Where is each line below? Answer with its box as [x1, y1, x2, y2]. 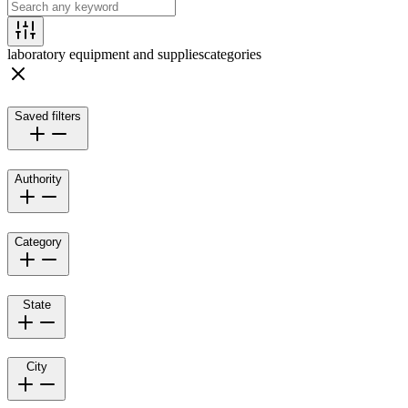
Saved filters [15, 109, 81, 124]
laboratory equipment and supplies [7, 46, 204, 62]
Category [15, 234, 62, 249]
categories [204, 46, 261, 62]
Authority [15, 172, 62, 187]
